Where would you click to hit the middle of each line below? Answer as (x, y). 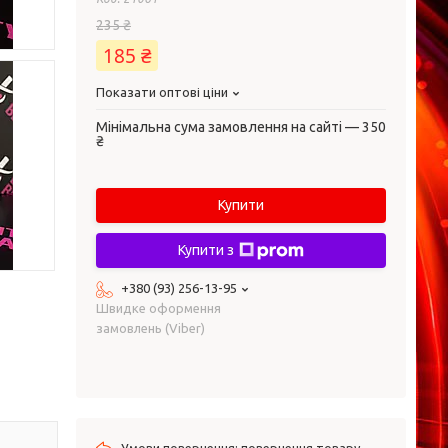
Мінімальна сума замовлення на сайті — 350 (241, 127)
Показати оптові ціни (162, 92)
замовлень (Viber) (150, 328)
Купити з (206, 250)
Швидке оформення (158, 308)
